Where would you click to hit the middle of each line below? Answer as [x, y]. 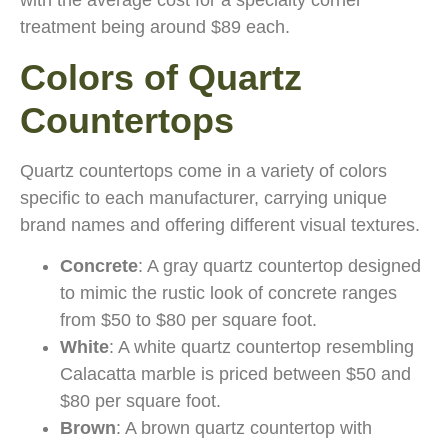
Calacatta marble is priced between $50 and [235, 373]
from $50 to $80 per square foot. [188, 319]
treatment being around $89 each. [155, 27]
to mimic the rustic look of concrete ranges [228, 292]
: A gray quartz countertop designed [279, 265]
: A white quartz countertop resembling [261, 346]
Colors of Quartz [161, 77]
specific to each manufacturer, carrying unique [203, 197]
